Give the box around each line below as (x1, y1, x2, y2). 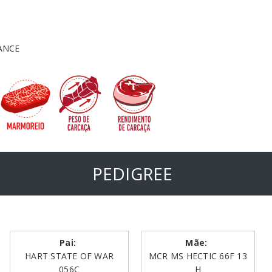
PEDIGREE (92, 162, 173, 186)
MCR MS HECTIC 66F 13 (149, 250, 247, 262)
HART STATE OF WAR (25, 250, 114, 262)
